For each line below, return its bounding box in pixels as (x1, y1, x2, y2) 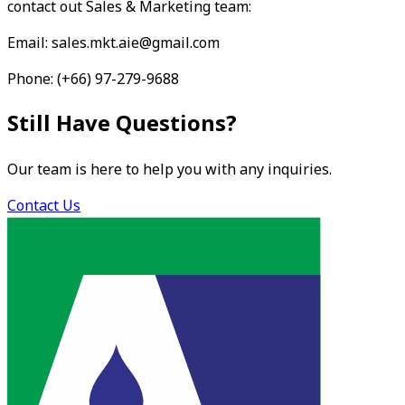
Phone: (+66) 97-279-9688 (7, 68, 179, 90)
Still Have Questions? (7, 108, 237, 141)
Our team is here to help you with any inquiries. (7, 158, 332, 181)
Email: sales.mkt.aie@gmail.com (7, 32, 220, 54)
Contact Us (7, 194, 80, 217)
